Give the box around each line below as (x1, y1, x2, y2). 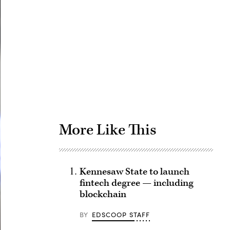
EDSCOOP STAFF (92, 210, 150, 219)
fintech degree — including (79, 177, 194, 189)
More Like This (59, 120, 157, 140)
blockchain (79, 188, 126, 201)
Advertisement (135, 30, 196, 45)
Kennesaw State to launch (79, 165, 189, 178)
